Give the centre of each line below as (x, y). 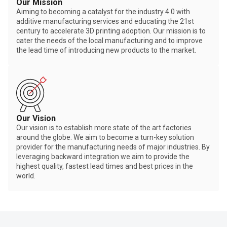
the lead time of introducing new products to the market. (106, 50)
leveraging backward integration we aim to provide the (103, 156)
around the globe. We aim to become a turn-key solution (105, 137)
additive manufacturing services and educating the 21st (105, 21)
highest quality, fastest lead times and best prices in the (105, 166)
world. (26, 176)
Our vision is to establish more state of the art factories (104, 127)
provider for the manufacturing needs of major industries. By (113, 147)
